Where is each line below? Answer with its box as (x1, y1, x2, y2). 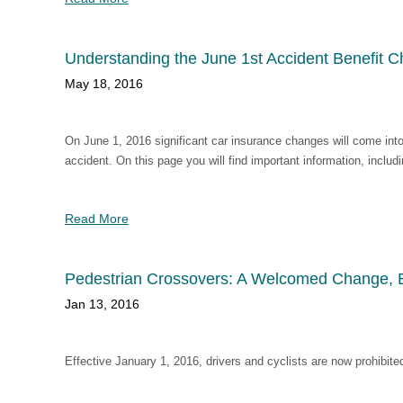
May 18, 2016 (65, 76, 143, 91)
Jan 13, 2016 (65, 297, 139, 311)
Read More (65, 211, 129, 226)
